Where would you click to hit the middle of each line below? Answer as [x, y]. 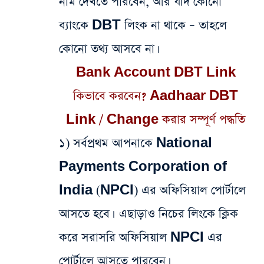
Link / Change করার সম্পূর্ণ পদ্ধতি [156, 120]
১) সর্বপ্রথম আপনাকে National [136, 143]
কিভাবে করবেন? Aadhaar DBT [156, 96]
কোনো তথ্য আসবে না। [108, 49]
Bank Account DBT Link [156, 73]
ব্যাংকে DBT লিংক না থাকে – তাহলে [143, 26]
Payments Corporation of [143, 167]
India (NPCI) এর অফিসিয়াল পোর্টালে [152, 191]
